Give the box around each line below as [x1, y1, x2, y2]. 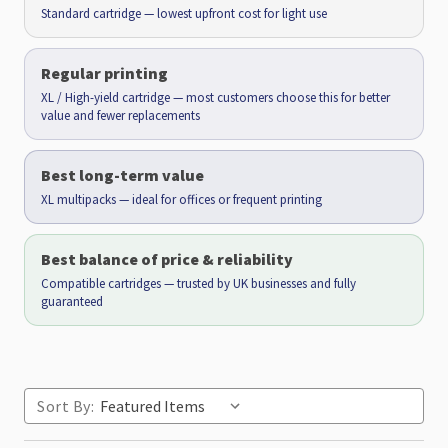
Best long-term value [41, 165, 204, 185]
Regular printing [41, 63, 168, 83]
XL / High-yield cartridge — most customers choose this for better [41, 89, 390, 106]
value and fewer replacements [41, 107, 200, 124]
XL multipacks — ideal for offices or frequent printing [41, 191, 322, 208]
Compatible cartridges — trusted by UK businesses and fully [41, 275, 356, 292]
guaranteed [41, 293, 103, 310]
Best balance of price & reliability [41, 249, 293, 269]
